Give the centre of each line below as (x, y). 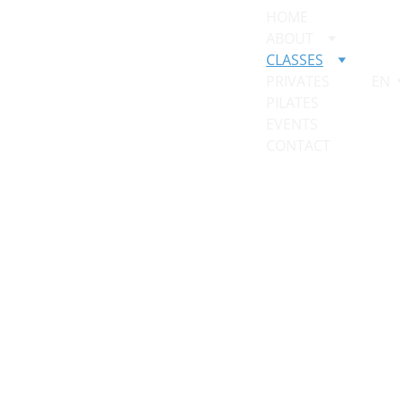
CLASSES (295, 60)
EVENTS (292, 124)
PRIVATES (298, 81)
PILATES (292, 103)
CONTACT (298, 146)
